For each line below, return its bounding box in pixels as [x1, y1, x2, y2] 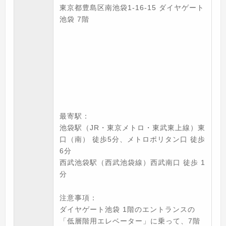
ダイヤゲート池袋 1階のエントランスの [60, 205, 196, 214]
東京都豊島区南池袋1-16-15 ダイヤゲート [60, 4, 205, 12]
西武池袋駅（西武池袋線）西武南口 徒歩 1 [60, 158, 206, 167]
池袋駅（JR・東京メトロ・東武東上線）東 [60, 124, 206, 132]
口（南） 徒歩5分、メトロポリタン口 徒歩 [60, 135, 206, 144]
